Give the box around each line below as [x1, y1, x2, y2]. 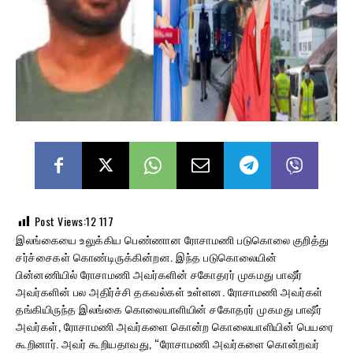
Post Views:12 [34, 212, 96, 229]
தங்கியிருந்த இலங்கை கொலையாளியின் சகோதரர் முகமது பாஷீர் [16, 299, 321, 317]
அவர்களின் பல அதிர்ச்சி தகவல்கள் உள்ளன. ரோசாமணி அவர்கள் [16, 282, 323, 299]
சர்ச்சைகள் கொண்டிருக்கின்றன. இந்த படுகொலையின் [16, 247, 277, 265]
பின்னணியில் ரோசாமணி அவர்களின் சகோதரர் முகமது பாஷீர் [16, 265, 303, 282]
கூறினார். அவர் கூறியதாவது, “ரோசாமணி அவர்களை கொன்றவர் [16, 334, 320, 351]
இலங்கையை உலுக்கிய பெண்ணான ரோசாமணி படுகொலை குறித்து [16, 230, 329, 247]
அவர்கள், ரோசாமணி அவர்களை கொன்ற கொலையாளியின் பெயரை [16, 317, 333, 334]
